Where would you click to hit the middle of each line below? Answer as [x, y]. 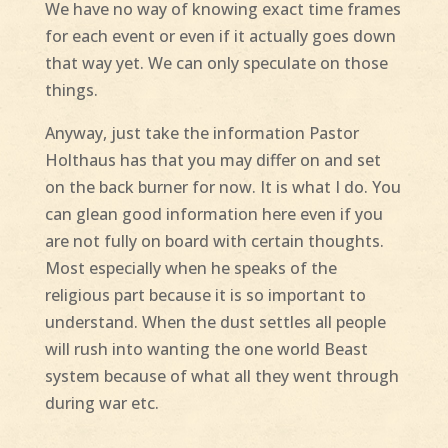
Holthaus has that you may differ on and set [212, 160]
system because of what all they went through [221, 376]
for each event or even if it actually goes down [220, 36]
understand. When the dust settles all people [215, 322]
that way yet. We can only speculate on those [216, 63]
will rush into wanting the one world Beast [206, 349]
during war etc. [101, 403]
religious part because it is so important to [205, 295]
